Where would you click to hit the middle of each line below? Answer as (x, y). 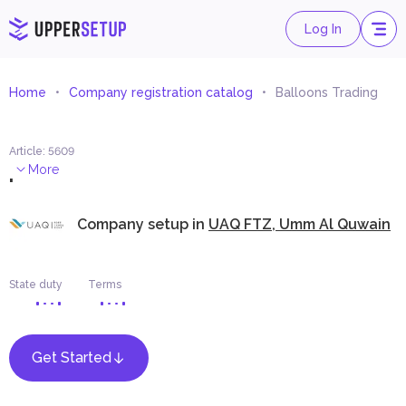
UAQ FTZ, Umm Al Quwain (300, 224)
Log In (323, 29)
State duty (36, 285)
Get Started (72, 358)
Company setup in (143, 224)
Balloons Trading (327, 92)
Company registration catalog (161, 92)
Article (26, 151)
